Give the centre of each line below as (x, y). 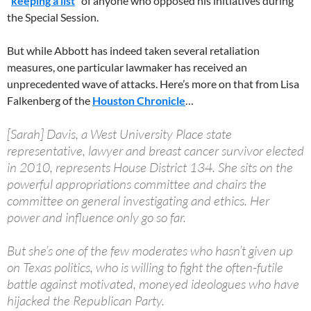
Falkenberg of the (50, 100)
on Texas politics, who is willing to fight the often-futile (145, 267)
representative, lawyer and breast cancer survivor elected (155, 151)
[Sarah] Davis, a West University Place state (119, 134)
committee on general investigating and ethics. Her (138, 201)
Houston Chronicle (139, 100)
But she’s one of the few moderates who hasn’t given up (150, 251)
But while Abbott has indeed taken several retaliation (133, 50)
